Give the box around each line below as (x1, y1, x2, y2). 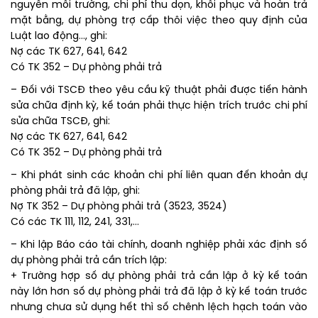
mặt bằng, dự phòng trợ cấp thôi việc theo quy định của (11, 16, 307, 27)
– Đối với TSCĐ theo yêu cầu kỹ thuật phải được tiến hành (11, 85, 307, 97)
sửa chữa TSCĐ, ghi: (11, 116, 110, 128)
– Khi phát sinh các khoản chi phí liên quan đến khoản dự (11, 170, 307, 182)
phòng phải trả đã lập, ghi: (11, 186, 140, 197)
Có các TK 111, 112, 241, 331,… (11, 217, 139, 229)
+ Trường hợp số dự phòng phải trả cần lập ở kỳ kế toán (11, 271, 307, 283)
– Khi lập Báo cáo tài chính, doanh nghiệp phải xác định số (11, 240, 307, 251)
